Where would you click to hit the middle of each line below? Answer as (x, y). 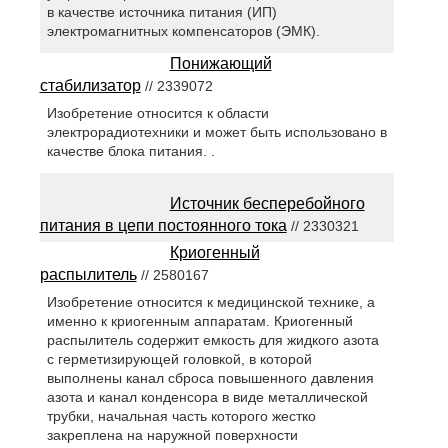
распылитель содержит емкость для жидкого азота (212, 340)
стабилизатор (90, 86)
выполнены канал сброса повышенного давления (210, 378)
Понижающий (220, 64)
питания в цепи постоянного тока (163, 226)
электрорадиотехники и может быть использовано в (216, 132)
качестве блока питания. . (130, 151)
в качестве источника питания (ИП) (161, 12)
